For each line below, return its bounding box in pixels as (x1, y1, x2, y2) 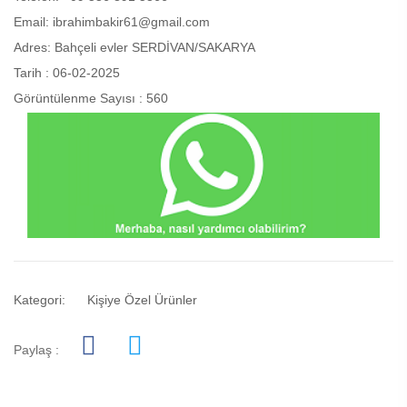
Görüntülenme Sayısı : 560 (14, 91, 168, 105)
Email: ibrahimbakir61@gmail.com (14, 15, 210, 29)
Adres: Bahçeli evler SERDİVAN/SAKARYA (14, 40, 255, 55)
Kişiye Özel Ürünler (87, 293, 197, 308)
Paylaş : (14, 342, 59, 358)
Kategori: (14, 293, 65, 308)
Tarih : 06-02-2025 (14, 65, 120, 80)
